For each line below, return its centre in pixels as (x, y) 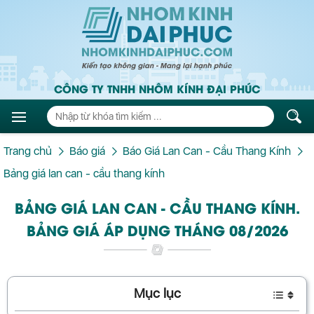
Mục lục (157, 294)
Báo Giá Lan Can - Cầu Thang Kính (207, 151)
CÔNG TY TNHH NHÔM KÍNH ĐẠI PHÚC (157, 89)
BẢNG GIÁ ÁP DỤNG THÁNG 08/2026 (157, 230)
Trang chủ (28, 151)
